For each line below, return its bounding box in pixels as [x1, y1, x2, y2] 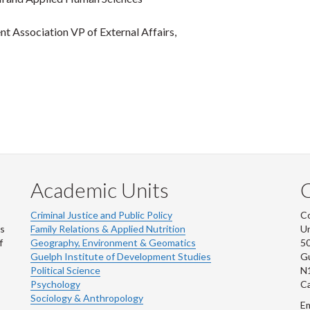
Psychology [30, 278, 80, 290]
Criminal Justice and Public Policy [30, 209, 172, 221]
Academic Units [30, 177, 169, 202]
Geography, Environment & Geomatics [30, 237, 196, 248]
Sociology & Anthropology [30, 292, 143, 304]
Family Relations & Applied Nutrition [30, 223, 185, 235]
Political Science [30, 264, 100, 276]
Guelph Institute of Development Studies [30, 250, 211, 262]
